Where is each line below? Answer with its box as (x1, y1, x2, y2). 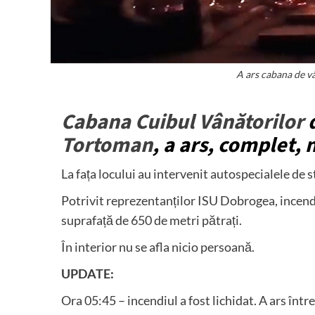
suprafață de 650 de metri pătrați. (61, 212, 242, 228)
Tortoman (61, 129, 153, 160)
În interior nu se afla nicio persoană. (61, 238, 255, 255)
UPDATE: (61, 265, 114, 281)
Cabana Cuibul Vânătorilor (61, 106, 304, 137)
